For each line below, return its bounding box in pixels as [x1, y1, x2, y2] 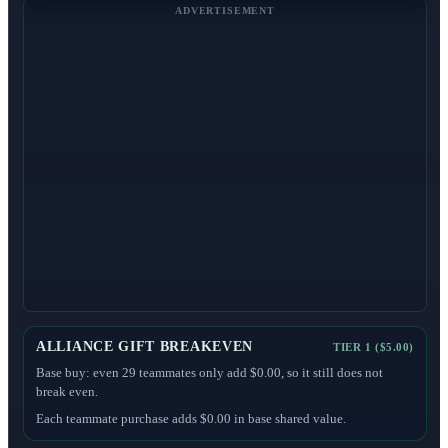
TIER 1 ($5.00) [333, 341, 414, 354]
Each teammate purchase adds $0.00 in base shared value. [36, 411, 346, 427]
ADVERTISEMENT [175, 5, 275, 17]
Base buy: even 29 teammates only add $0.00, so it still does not [36, 365, 383, 381]
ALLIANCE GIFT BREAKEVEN [36, 339, 254, 355]
